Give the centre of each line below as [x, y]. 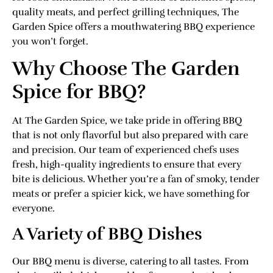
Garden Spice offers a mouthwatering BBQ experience [133, 27]
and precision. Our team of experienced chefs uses [126, 150]
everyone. [34, 208]
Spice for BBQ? [79, 92]
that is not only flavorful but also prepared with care [130, 135]
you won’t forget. [50, 41]
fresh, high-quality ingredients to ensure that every [127, 165]
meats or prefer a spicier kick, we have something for [131, 194]
